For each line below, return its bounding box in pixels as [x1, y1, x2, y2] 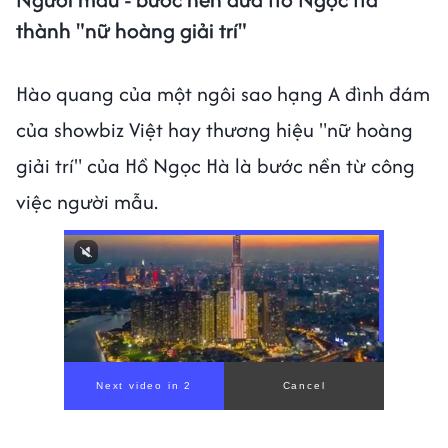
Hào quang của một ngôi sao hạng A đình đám [16, 78, 430, 108]
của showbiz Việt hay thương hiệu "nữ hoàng [16, 114, 413, 144]
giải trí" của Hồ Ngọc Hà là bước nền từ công [16, 150, 415, 180]
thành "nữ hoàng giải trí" [16, 14, 247, 46]
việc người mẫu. [16, 186, 158, 216]
